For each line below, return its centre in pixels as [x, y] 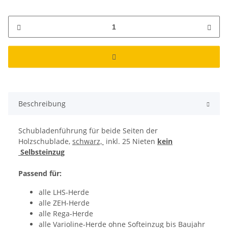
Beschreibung [42, 104]
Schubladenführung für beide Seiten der [88, 131]
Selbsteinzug [41, 152]
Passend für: [40, 174]
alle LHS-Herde [64, 192]
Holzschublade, [45, 141]
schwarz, [88, 141]
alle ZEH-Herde [64, 203]
